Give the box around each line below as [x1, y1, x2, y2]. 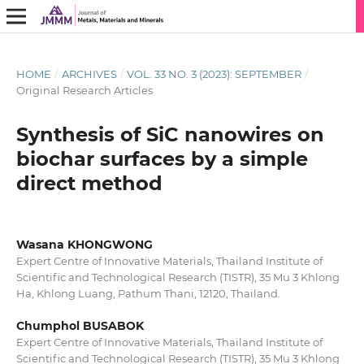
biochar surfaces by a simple [15, 146, 308, 171]
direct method [15, 171, 162, 195]
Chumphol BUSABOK [15, 318, 144, 333]
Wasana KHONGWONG [15, 236, 153, 252]
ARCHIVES [61, 67, 117, 80]
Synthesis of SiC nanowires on [15, 122, 324, 146]
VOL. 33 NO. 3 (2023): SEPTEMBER [127, 67, 302, 80]
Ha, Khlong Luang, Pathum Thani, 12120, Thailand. [15, 286, 280, 300]
